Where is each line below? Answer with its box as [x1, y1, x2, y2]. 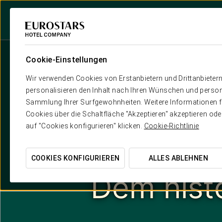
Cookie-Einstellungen [26, 55, 108, 64]
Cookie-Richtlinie [144, 122, 199, 130]
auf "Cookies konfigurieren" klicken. [26, 122, 144, 130]
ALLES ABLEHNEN [149, 154, 208, 162]
